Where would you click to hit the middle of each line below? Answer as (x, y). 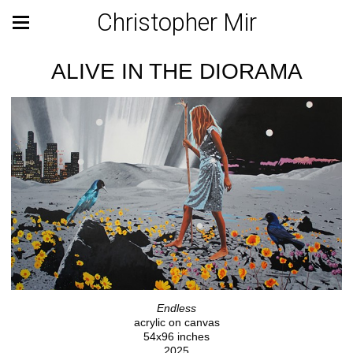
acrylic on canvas (176, 322)
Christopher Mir (176, 22)
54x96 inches (176, 336)
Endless (176, 308)
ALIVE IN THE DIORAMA (176, 71)
